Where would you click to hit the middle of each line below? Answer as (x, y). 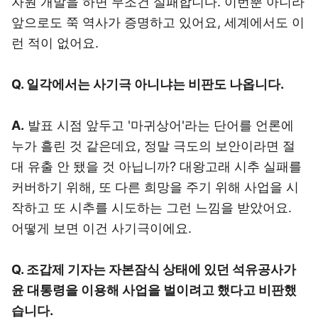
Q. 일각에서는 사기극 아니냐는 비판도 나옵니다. (148, 84)
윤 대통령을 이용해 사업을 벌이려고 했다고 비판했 (154, 290)
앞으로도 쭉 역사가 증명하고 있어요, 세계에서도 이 (158, 22)
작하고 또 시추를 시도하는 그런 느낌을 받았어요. (152, 208)
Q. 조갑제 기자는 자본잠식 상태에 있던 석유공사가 (154, 269)
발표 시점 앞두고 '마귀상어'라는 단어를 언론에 (159, 125)
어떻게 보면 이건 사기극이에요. (102, 228)
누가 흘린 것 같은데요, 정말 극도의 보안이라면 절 (153, 146)
